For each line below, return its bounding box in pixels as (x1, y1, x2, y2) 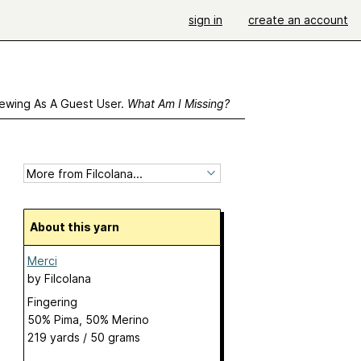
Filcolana (44, 272, 91, 286)
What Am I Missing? (127, 97, 230, 110)
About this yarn (37, 220, 119, 234)
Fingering (27, 295, 77, 309)
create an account (248, 13, 348, 27)
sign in (189, 13, 222, 27)
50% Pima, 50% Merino (27, 313, 149, 327)
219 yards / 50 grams (27, 330, 140, 345)
